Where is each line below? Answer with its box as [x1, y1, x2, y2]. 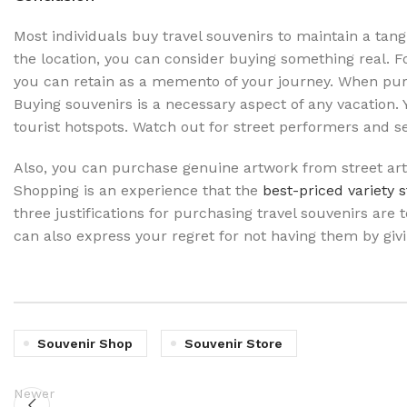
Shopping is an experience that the [14, 181, 263, 199]
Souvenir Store [184, 335, 283, 351]
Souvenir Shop [37, 335, 133, 351]
